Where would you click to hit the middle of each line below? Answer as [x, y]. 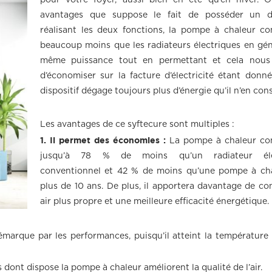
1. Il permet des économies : [103, 140]
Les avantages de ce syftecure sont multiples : [137, 124]
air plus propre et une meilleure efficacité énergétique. [155, 202]
